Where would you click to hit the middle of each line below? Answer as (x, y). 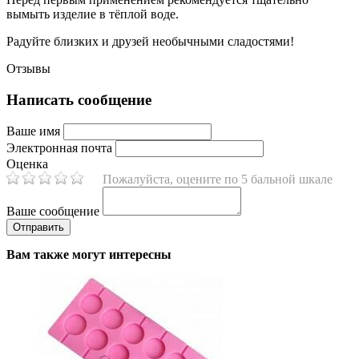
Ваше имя (33, 131)
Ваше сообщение (53, 212)
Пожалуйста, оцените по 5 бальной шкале (218, 179)
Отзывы (28, 68)
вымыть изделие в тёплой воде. (93, 14)
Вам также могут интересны (89, 255)
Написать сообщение (79, 99)
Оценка (27, 164)
